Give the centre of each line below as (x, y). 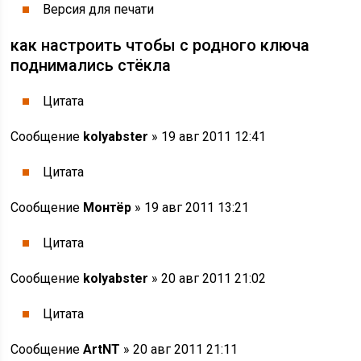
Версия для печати (99, 9)
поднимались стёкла (91, 65)
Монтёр (108, 207)
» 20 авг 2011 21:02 (207, 278)
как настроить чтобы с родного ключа (160, 45)
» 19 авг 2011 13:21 (191, 207)
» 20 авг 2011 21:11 (179, 349)
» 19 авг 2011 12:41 (207, 137)
